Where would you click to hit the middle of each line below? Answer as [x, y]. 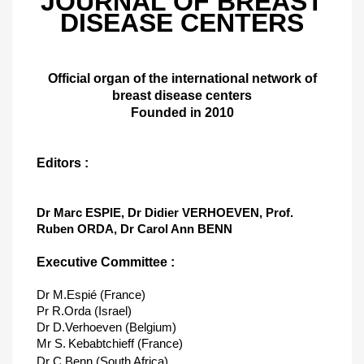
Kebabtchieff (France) [126, 343]
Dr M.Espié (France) [91, 295]
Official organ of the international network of [182, 78]
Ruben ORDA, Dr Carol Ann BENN [134, 229]
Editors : [63, 163]
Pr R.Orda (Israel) [84, 311]
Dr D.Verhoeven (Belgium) [106, 327]
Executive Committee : [106, 262]
